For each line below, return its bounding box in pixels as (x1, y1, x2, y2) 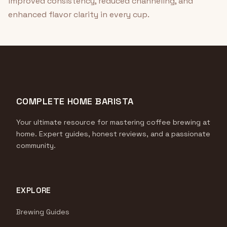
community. (16, 141, 56, 150)
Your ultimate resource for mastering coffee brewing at (16, 118, 210, 127)
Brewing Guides (16, 207, 69, 216)
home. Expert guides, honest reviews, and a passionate (16, 129, 210, 138)
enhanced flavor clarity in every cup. (8, 9, 149, 20)
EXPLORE (16, 185, 51, 195)
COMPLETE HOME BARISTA (16, 95, 134, 107)
